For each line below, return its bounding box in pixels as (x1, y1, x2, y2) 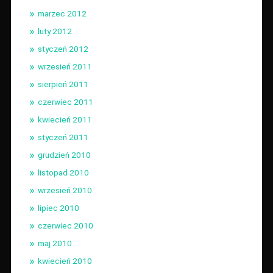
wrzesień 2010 (37, 185, 92, 195)
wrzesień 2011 (37, 61, 92, 71)
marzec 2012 (37, 8, 87, 18)
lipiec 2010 (37, 202, 79, 213)
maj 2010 (37, 238, 72, 248)
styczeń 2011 (37, 132, 88, 142)
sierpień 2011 (37, 79, 88, 89)
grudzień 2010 (37, 149, 91, 160)
